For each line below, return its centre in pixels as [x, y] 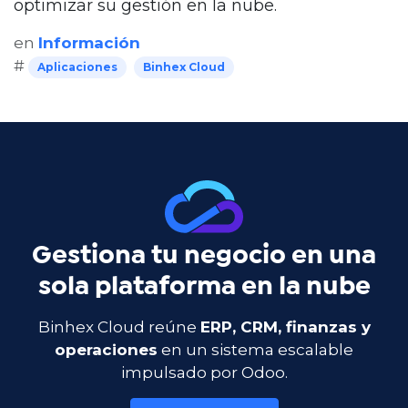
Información [89, 43]
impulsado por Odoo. [204, 373]
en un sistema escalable [255, 350]
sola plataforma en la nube [204, 287]
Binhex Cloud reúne [119, 327]
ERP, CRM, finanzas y [285, 327]
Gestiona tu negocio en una [204, 256]
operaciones [106, 350]
